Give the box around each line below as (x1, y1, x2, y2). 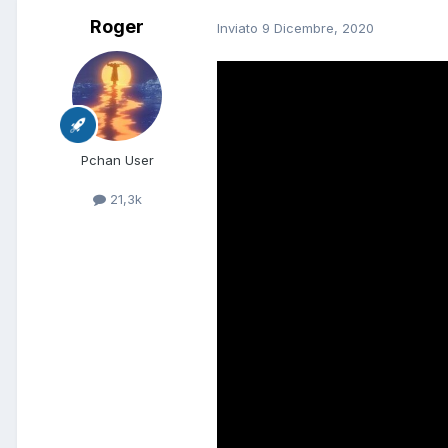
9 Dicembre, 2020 (262, 19, 374, 36)
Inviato (217, 19, 262, 36)
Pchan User (80, 152, 154, 169)
